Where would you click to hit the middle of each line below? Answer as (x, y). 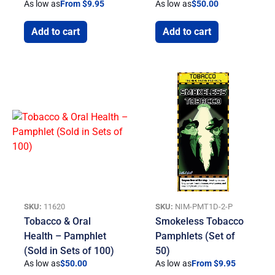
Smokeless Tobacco (200, 221)
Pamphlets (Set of (196, 236)
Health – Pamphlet (65, 236)
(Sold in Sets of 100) (69, 250)
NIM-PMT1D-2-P (203, 206)
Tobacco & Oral (58, 221)
